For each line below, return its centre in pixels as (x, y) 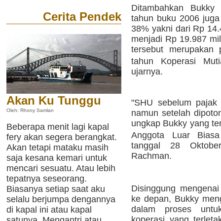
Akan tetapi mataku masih (57, 147)
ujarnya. (147, 72)
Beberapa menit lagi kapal (58, 127)
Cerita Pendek (82, 17)
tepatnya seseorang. (47, 179)
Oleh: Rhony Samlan (30, 110)
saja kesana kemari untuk (57, 158)
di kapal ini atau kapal (49, 210)
